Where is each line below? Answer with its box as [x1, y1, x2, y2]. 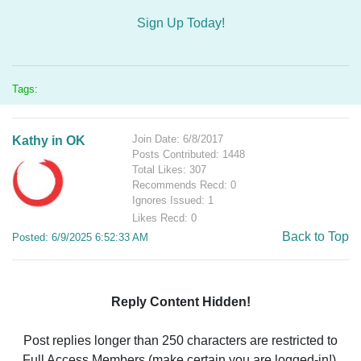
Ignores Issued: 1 [132, 194, 214, 206]
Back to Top [282, 230, 349, 243]
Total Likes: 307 [132, 164, 207, 176]
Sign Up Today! [136, 16, 225, 30]
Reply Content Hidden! [110, 295, 251, 309]
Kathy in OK [12, 134, 85, 147]
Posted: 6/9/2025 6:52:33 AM [12, 231, 148, 243]
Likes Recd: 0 [132, 212, 197, 224]
